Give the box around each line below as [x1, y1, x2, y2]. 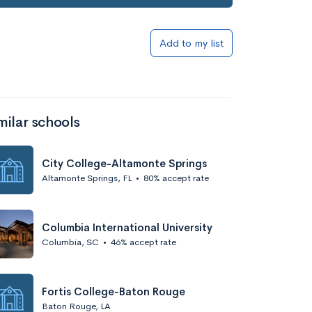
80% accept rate [143, 171, 209, 184]
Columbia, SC [42, 235, 99, 248]
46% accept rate [111, 235, 176, 248]
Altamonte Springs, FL [42, 171, 132, 184]
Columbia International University [42, 220, 212, 234]
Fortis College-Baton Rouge [42, 284, 185, 298]
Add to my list [159, 36, 224, 49]
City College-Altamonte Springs [42, 156, 207, 170]
